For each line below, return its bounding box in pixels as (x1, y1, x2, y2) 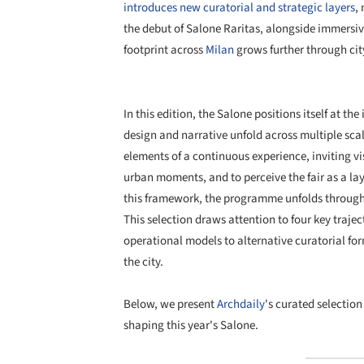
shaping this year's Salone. (123, 316, 258, 334)
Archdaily (217, 295, 265, 313)
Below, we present (123, 295, 217, 313)
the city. (123, 253, 163, 271)
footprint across (123, 41, 206, 59)
